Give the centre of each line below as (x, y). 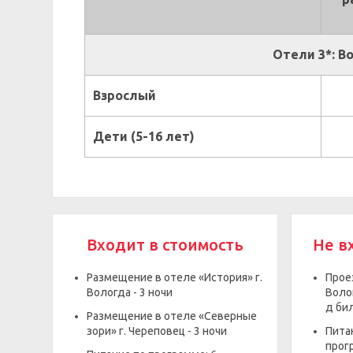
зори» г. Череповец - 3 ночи (157, 331)
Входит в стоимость (165, 245)
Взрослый (124, 95)
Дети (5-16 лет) (144, 136)
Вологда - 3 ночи (130, 292)
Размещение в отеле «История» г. (175, 277)
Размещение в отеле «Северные (172, 316)
